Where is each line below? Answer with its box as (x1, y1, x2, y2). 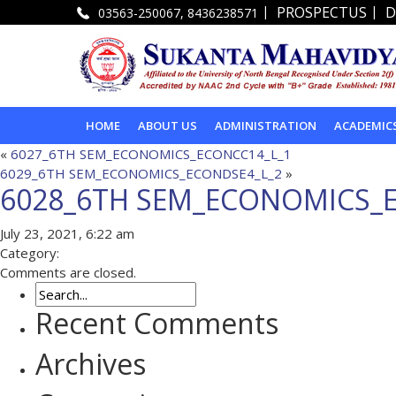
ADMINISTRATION (215, 117, 316, 133)
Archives (35, 344, 146, 383)
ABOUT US (138, 117, 197, 133)
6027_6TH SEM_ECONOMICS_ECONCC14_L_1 (11, 144, 292, 163)
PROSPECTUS (277, 3, 367, 23)
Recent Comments (35, 303, 278, 342)
